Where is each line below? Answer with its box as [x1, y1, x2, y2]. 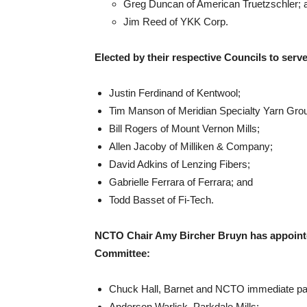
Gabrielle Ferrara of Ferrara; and [109, 176, 253, 188]
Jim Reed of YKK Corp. [123, 16, 228, 27]
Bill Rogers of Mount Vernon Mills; [109, 123, 260, 134]
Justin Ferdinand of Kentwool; [109, 87, 241, 99]
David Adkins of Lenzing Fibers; [109, 158, 250, 170]
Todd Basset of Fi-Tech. [109, 194, 214, 206]
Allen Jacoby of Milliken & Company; [109, 140, 273, 152]
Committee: [95, 247, 150, 259]
